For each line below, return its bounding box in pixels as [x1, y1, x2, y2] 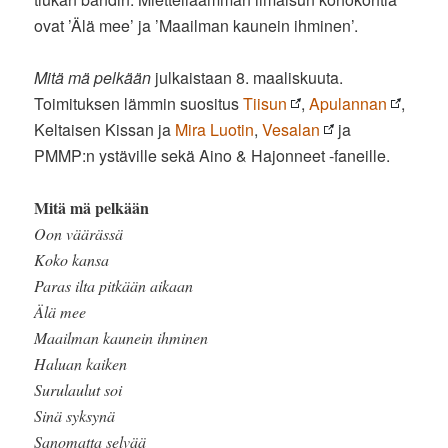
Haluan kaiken [34, 352, 128, 374]
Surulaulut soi [34, 378, 123, 400]
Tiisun [243, 91, 288, 115]
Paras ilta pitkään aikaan [34, 274, 194, 296]
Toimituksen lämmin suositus [34, 91, 244, 115]
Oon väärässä [34, 222, 124, 244]
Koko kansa [34, 248, 110, 270]
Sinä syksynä [34, 404, 116, 426]
